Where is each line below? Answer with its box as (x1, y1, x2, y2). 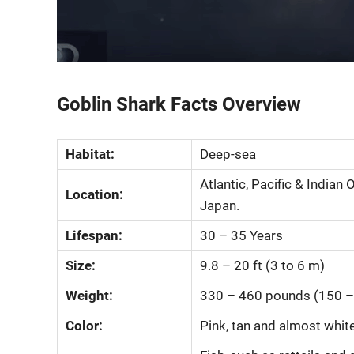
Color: (66, 318, 104, 333)
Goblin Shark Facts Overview (57, 92, 301, 115)
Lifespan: (66, 228, 123, 243)
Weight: (66, 288, 114, 303)
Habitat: (66, 146, 115, 162)
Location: (66, 186, 124, 202)
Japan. (200, 198, 240, 213)
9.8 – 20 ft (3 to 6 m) (200, 258, 326, 273)
